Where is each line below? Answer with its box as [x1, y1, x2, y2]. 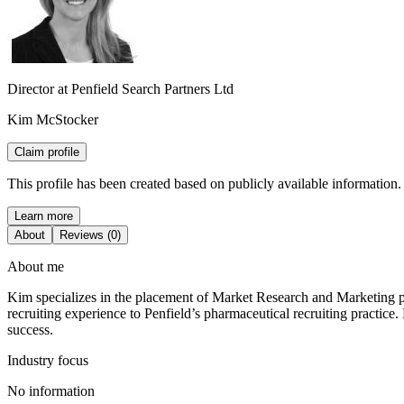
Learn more [14, 208, 73, 223]
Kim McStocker [7, 111, 98, 127]
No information [7, 382, 95, 399]
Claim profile [14, 144, 79, 159]
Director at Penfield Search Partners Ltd [7, 80, 234, 96]
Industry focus [7, 352, 88, 368]
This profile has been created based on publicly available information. [7, 175, 401, 191]
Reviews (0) [60, 227, 121, 242]
